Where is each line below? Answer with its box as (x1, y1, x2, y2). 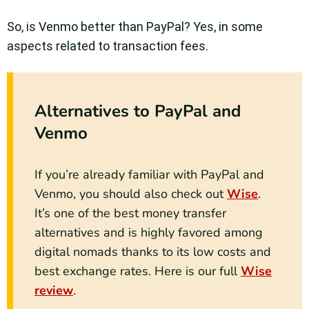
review (34, 282, 73, 299)
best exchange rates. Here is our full (34, 263, 241, 280)
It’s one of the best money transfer (34, 205, 226, 222)
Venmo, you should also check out (34, 186, 227, 203)
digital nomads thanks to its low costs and (34, 243, 271, 261)
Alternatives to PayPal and (34, 100, 241, 123)
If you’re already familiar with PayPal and (34, 166, 264, 183)
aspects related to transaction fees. (7, 39, 208, 54)
